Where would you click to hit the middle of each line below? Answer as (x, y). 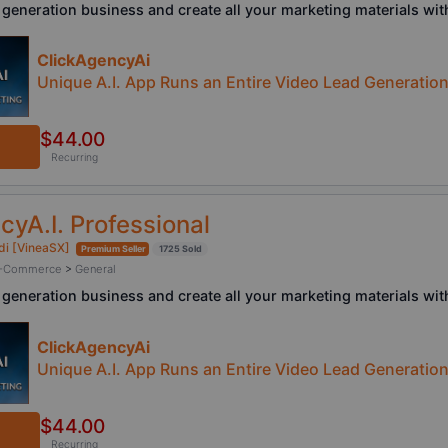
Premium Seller (113, 249)
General (95, 269)
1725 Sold (181, 249)
